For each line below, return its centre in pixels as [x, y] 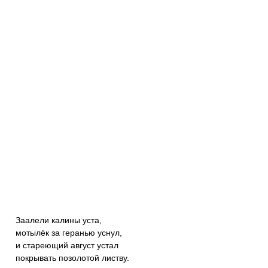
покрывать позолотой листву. [72, 258]
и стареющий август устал [67, 245]
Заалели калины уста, [59, 220]
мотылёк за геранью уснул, [69, 233]
